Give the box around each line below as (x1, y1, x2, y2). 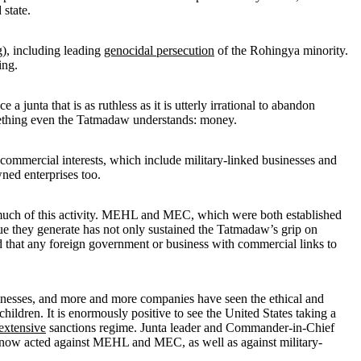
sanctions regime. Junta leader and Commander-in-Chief (46, 320, 334, 334)
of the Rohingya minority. (214, 43, 348, 57)
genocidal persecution (104, 43, 214, 57)
